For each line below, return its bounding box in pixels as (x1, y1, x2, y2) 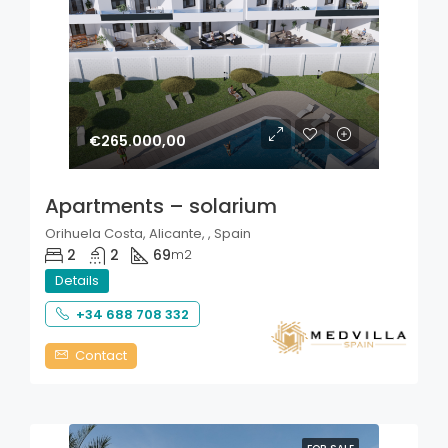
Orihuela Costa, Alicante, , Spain (45, 224, 251, 244)
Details (55, 271, 99, 291)
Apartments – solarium (45, 192, 277, 221)
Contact (72, 346, 127, 366)
